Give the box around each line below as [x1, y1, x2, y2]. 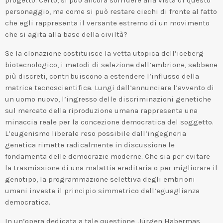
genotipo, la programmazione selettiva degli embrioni [5, 174, 195, 184]
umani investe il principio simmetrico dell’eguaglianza [5, 186, 200, 195]
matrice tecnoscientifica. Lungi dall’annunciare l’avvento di [5, 83, 214, 92]
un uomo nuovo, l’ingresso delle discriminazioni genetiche [5, 94, 211, 104]
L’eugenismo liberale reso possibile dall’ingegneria [5, 128, 186, 138]
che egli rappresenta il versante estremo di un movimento [5, 18, 210, 27]
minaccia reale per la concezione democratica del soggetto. [5, 117, 214, 126]
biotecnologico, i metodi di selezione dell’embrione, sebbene [5, 60, 218, 69]
